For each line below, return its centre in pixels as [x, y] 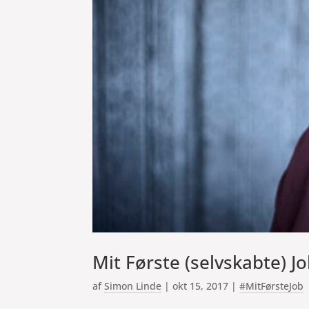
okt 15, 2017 [201, 286]
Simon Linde [133, 286]
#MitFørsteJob [272, 286]
